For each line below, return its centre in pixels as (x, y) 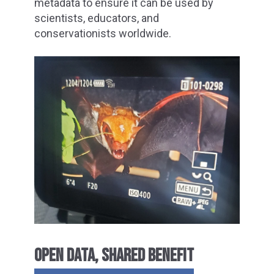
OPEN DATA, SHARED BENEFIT (114, 256)
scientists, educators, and (97, 18)
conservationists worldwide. (103, 34)
